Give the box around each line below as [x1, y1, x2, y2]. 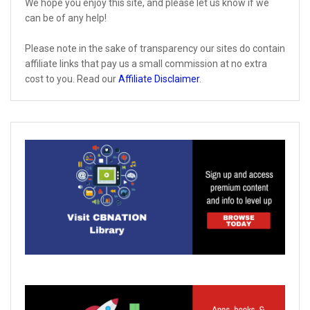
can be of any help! [25, 12, 107, 24]
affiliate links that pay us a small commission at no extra [25, 58, 267, 70]
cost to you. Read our [25, 73, 118, 85]
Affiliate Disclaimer [118, 73, 199, 85]
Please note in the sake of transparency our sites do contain [25, 43, 285, 55]
